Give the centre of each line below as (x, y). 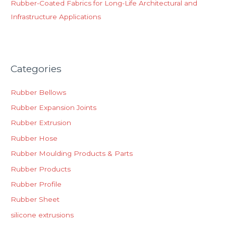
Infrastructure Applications (56, 17)
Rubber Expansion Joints (54, 107)
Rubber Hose (34, 138)
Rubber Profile (36, 184)
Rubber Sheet (35, 200)
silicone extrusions (42, 215)
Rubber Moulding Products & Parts (72, 154)
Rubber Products (41, 169)
